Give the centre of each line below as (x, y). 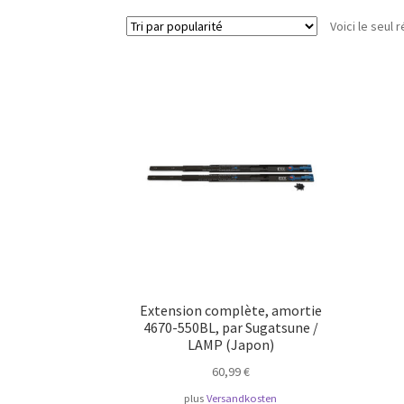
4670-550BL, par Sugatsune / (230, 328)
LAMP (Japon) (230, 345)
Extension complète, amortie (230, 311)
